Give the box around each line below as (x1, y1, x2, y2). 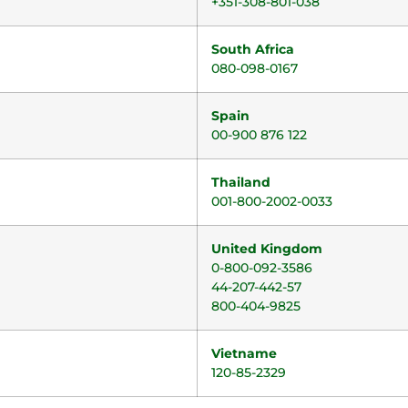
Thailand (211, 174, 270, 190)
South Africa (211, 41, 294, 57)
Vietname (211, 345, 277, 362)
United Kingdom (211, 240, 322, 257)
